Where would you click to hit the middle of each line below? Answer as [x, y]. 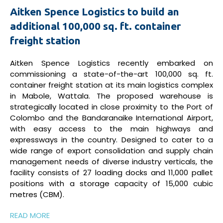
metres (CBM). [37, 195]
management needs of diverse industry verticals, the [111, 162]
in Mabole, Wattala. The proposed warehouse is [111, 96]
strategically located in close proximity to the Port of [111, 107]
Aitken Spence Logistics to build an [95, 12]
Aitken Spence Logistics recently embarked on [111, 63]
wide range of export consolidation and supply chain [111, 151]
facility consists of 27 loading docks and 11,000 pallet [111, 173]
